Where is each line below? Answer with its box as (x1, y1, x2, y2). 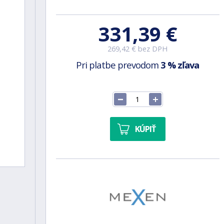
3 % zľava (160, 58, 199, 71)
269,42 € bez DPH (107, 44, 168, 53)
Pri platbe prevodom (76, 58, 161, 71)
